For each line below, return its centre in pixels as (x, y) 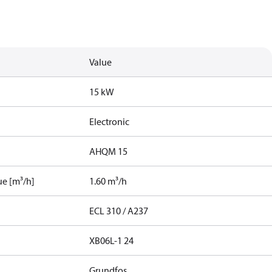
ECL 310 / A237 (119, 211)
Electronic (110, 121)
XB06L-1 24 (112, 240)
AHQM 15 (109, 151)
